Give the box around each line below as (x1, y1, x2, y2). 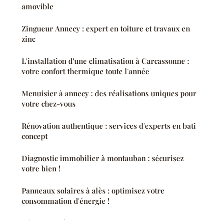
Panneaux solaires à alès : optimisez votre (22, 186, 165, 196)
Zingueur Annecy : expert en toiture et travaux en (22, 24, 190, 34)
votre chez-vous (22, 99, 76, 109)
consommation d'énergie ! (22, 196, 110, 206)
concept (22, 131, 48, 141)
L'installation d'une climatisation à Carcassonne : (22, 56, 189, 66)
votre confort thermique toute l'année (22, 66, 149, 77)
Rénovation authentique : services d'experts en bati (22, 121, 196, 131)
